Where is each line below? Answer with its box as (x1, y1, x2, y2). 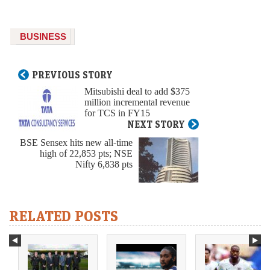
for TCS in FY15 (84, 107, 150, 120)
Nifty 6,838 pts (75, 158, 133, 171)
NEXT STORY (127, 118, 185, 131)
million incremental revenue (84, 96, 190, 109)
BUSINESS (20, 31, 66, 42)
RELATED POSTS (9, 206, 118, 225)
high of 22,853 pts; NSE (40, 147, 133, 160)
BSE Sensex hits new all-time (20, 136, 133, 149)
